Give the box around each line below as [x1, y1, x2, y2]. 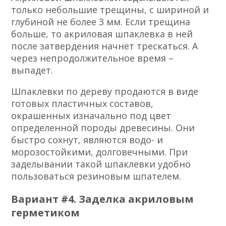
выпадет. [11, 64, 53, 76]
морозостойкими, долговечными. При [11, 145, 188, 158]
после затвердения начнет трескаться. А [11, 39, 198, 52]
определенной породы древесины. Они [11, 121, 195, 134]
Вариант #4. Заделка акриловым [11, 192, 194, 206]
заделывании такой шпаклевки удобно [11, 157, 191, 170]
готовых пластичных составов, [11, 97, 154, 109]
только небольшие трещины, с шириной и [11, 3, 209, 16]
